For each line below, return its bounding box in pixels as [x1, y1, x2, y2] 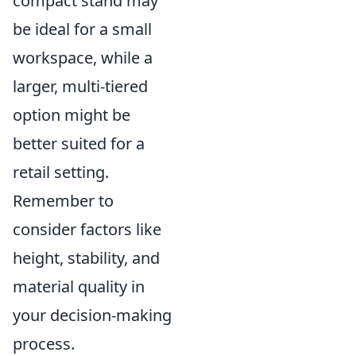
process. [13, 332, 75, 354]
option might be [13, 103, 130, 126]
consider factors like [13, 218, 161, 240]
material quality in [13, 275, 145, 297]
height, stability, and [13, 246, 160, 269]
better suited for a [13, 132, 145, 154]
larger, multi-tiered [13, 75, 148, 97]
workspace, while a [13, 46, 153, 68]
